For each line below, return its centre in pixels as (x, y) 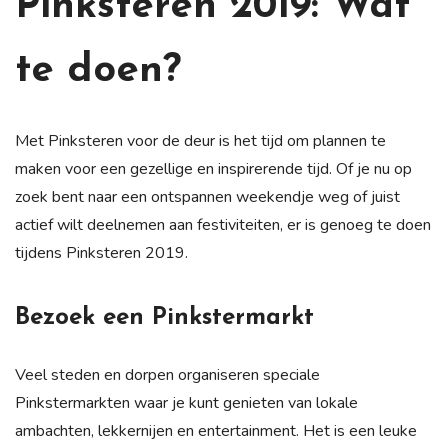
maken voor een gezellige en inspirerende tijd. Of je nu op (213, 168)
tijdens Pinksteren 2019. (101, 252)
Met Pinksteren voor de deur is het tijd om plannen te (200, 140)
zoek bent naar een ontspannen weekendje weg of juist (207, 196)
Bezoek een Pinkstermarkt (164, 317)
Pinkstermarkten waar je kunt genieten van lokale (186, 402)
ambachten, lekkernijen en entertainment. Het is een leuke (216, 430)
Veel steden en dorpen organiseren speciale (167, 374)
